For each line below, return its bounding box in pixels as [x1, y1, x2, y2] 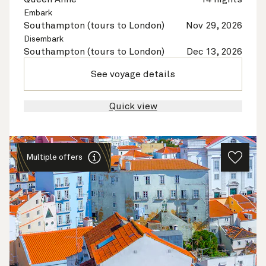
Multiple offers [26, 153, 83, 161]
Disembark [24, 35, 64, 43]
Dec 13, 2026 [186, 47, 242, 56]
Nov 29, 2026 [186, 21, 242, 30]
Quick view [109, 102, 157, 111]
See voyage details [91, 69, 175, 79]
